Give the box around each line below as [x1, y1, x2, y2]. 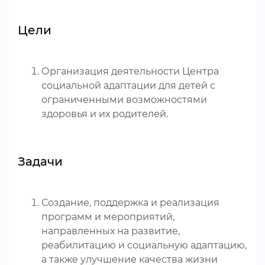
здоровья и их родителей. [41, 108, 168, 119]
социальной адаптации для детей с [41, 80, 215, 91]
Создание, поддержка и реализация [41, 197, 219, 208]
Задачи [18, 154, 63, 169]
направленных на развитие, [41, 225, 180, 237]
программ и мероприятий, [41, 211, 174, 222]
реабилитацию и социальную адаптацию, [41, 240, 247, 251]
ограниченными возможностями [41, 94, 207, 105]
